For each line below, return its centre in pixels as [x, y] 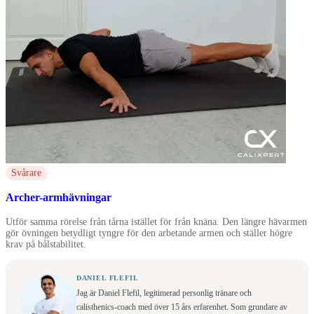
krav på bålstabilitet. [46, 244]
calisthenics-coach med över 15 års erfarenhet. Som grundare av [182, 307]
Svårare [27, 172]
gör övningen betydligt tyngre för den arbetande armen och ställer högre [149, 233]
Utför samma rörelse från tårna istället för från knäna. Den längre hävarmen [156, 221]
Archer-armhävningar [59, 198]
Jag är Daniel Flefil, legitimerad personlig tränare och [164, 293]
